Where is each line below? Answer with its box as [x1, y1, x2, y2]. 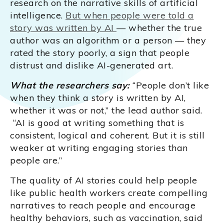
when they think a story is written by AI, [10, 92, 186, 104]
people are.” [10, 154, 62, 166]
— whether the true [116, 22, 202, 34]
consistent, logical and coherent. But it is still [10, 129, 205, 141]
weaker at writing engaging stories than [10, 142, 188, 154]
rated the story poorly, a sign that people [10, 47, 189, 59]
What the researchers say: [10, 79, 130, 91]
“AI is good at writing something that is [10, 117, 184, 129]
